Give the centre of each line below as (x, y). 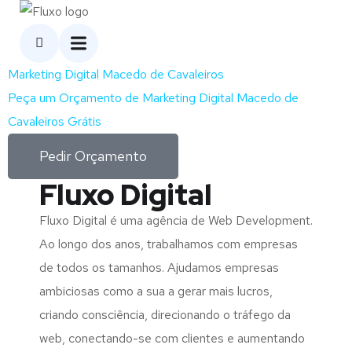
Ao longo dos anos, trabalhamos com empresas (169, 244)
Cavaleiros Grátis (55, 121)
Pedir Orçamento (93, 156)
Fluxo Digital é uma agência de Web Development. (176, 220)
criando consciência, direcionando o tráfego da (165, 315)
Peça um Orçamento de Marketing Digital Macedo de (153, 98)
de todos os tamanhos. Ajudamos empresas (159, 268)
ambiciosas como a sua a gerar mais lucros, (156, 291)
